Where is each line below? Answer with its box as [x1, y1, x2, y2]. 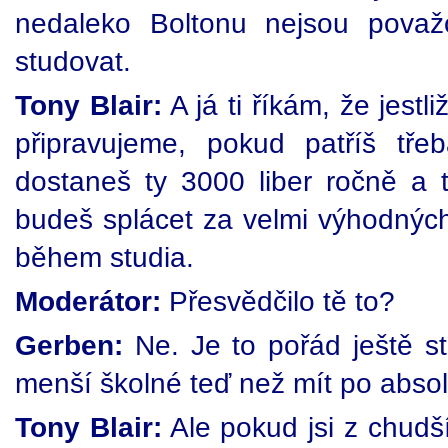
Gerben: [15, 329, 123, 361]
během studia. [15, 241, 194, 273]
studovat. [15, 45, 131, 77]
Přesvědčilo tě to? [161, 285, 395, 317]
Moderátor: [15, 285, 161, 317]
